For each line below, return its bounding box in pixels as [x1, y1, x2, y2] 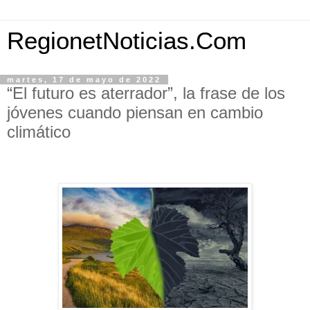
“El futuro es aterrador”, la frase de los [7, 84, 285, 102]
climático [7, 122, 71, 141]
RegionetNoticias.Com [7, 28, 246, 54]
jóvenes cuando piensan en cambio [7, 103, 263, 122]
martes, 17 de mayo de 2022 [7, 75, 161, 84]
